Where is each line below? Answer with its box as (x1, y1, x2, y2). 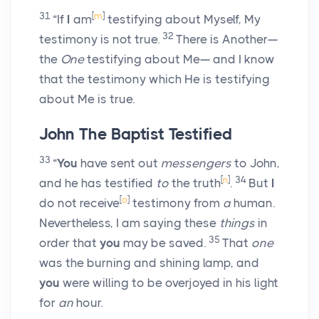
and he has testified (39, 176, 156, 191)
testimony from (130, 196, 223, 211)
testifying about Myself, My (105, 12, 261, 27)
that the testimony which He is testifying (39, 72, 270, 87)
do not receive (39, 196, 120, 211)
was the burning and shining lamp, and (39, 256, 259, 271)
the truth (169, 176, 221, 191)
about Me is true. (39, 92, 135, 107)
